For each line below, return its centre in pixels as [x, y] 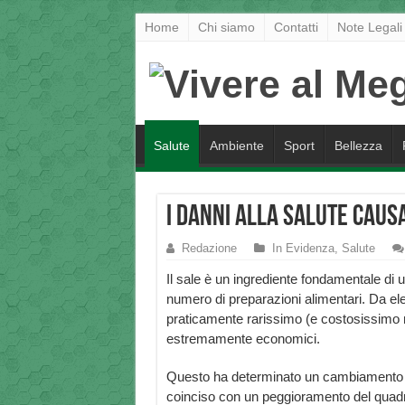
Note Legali [369, 27]
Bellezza [358, 146]
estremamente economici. [243, 339]
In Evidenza [303, 249]
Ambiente [236, 146]
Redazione [209, 249]
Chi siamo [226, 27]
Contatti [296, 27]
